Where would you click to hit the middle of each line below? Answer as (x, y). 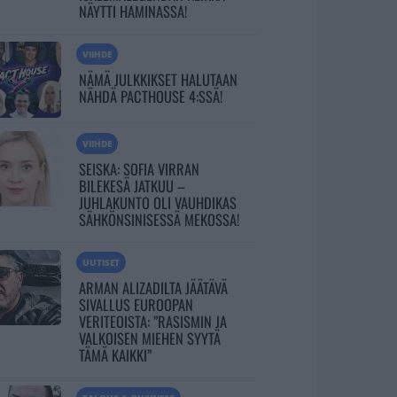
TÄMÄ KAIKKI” (115, 354)
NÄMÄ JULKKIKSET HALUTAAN (158, 80)
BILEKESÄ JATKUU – (132, 185)
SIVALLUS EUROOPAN (136, 304)
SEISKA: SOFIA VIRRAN (139, 168)
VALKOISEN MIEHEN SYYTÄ (149, 338)
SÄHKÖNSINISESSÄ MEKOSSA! (159, 219)
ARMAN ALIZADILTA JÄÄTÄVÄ (153, 287)
